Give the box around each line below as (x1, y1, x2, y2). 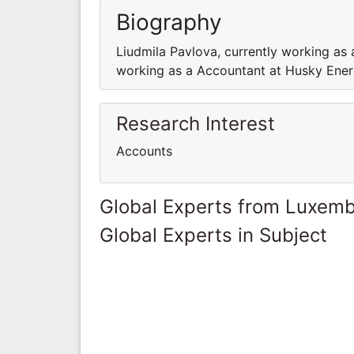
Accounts (116, 142, 172, 159)
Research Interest (116, 111, 275, 135)
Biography (116, 8, 222, 36)
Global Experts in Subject (100, 223, 327, 247)
